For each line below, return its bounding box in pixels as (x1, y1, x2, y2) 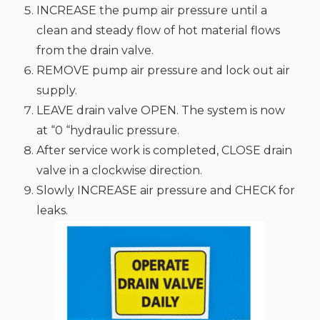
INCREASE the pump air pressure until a (36, 4, 267, 17)
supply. (36, 84, 77, 97)
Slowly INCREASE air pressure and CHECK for (36, 184, 295, 197)
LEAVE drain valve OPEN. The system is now (36, 104, 285, 117)
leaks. (36, 204, 68, 217)
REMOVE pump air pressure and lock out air (36, 64, 290, 77)
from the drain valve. (36, 44, 154, 57)
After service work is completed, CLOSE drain (36, 144, 292, 157)
